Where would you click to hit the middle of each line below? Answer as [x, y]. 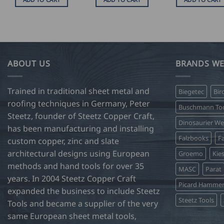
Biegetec [191, 91]
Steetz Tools [196, 200]
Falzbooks [193, 138]
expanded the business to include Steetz [84, 191]
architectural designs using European [78, 153]
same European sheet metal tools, [72, 216]
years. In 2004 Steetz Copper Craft [72, 178]
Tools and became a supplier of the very [83, 203]
